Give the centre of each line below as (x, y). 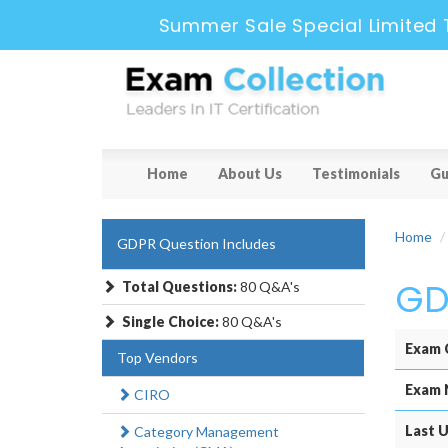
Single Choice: (170, 322)
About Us (250, 174)
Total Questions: (181, 287)
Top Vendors (157, 358)
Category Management (205, 432)
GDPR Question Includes (196, 244)
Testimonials (356, 174)
